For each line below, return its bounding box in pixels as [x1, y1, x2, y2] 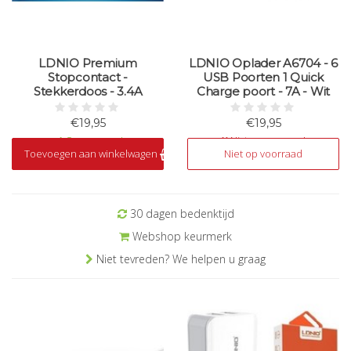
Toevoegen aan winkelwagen [24, 147, 160, 161]
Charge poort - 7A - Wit [196, 84, 331, 100]
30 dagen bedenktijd [126, 206, 234, 222]
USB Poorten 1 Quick [202, 70, 324, 85]
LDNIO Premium [38, 56, 137, 71]
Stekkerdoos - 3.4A [33, 84, 143, 100]
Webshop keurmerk [129, 229, 232, 244]
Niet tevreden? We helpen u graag [93, 251, 266, 267]
